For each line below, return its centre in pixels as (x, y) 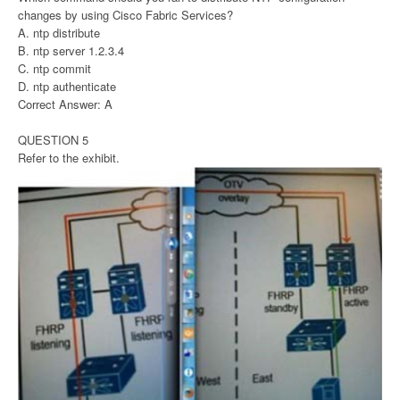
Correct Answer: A (65, 104)
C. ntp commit (54, 69)
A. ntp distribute (59, 33)
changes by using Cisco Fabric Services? (125, 15)
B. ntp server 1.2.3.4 (71, 51)
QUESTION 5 (53, 140)
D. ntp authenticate (67, 87)
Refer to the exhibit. (69, 158)
